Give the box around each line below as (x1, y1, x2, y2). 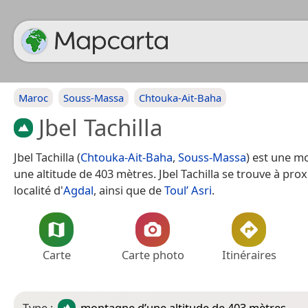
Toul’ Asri (164, 181, 212, 198)
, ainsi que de (93, 181, 164, 198)
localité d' (14, 181, 63, 198)
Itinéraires (221, 246, 276, 263)
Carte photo (121, 246, 184, 263)
